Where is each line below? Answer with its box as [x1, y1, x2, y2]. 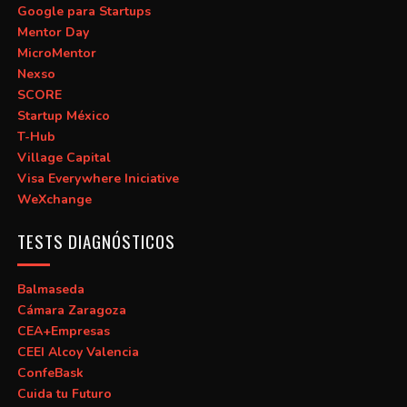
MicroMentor [16, 44, 96, 62]
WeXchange [16, 190, 92, 208]
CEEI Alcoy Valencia [16, 342, 139, 361]
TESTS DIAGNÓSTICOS [16, 228, 175, 254]
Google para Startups [16, 2, 151, 20]
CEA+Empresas [16, 322, 110, 340]
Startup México [16, 106, 110, 124]
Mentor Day [16, 23, 89, 41]
